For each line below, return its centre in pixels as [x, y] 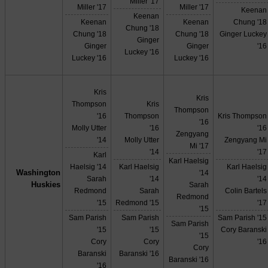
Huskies [45, 185]
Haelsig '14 [89, 167]
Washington [38, 173]
